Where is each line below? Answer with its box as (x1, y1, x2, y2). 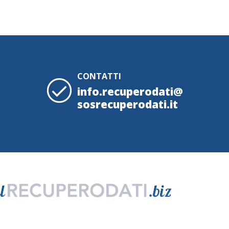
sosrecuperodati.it (77, 97, 178, 112)
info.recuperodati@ (77, 84, 183, 99)
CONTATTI (77, 70, 121, 82)
